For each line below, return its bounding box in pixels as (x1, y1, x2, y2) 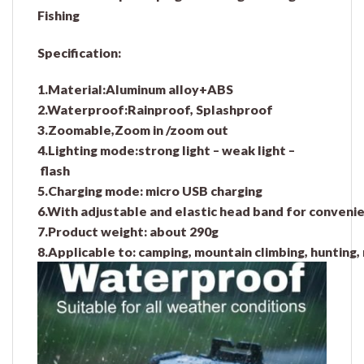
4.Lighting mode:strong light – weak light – (37, 142, 295, 158)
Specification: (37, 44, 121, 60)
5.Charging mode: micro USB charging (37, 183, 262, 199)
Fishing (37, 6, 80, 23)
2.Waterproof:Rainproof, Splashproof (37, 102, 273, 118)
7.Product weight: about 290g (37, 223, 219, 240)
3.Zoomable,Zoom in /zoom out (37, 122, 228, 138)
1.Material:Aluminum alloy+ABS (37, 81, 233, 97)
